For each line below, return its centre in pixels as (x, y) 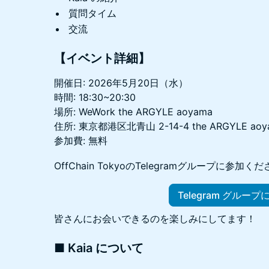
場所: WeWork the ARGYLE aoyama (133, 111)
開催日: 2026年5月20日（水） (121, 83)
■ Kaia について (99, 248)
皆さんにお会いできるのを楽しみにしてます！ (155, 218)
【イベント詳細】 (102, 58)
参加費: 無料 (81, 140)
